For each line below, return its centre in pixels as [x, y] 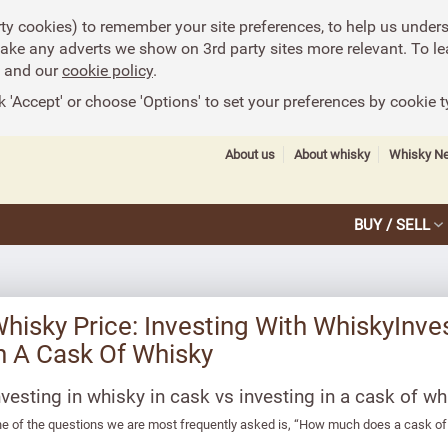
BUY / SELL [392, 224]
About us [250, 154]
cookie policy [107, 70]
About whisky [332, 154]
